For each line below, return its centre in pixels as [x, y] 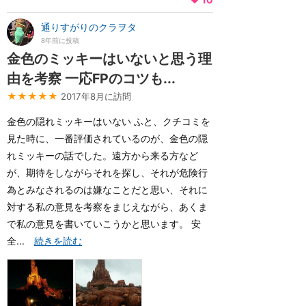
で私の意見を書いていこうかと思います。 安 [104, 224]
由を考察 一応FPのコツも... [91, 79]
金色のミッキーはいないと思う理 [109, 59]
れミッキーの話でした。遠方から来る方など [102, 155]
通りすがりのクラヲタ [89, 27]
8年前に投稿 [60, 41]
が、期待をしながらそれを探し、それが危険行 [107, 172]
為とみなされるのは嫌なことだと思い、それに [107, 190]
